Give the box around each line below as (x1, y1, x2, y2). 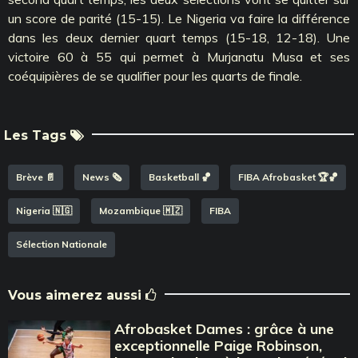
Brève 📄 (16, 170, 55, 183)
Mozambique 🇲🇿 (99, 204, 182, 217)
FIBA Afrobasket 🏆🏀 (238, 170, 338, 183)
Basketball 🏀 (149, 170, 211, 183)
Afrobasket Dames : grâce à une (114, 319, 335, 338)
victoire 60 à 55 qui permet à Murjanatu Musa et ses (8, 48, 350, 65)
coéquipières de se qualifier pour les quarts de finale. (8, 67, 302, 84)
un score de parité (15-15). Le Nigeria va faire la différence (8, 10, 350, 26)
